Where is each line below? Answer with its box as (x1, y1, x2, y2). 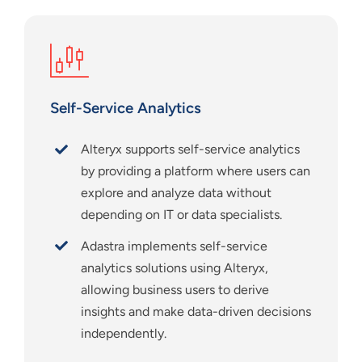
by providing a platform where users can (81, 163, 311, 179)
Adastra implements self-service (81, 238, 268, 254)
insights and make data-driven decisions (81, 303, 312, 319)
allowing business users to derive (81, 281, 270, 297)
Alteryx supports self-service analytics (81, 141, 301, 158)
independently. (81, 325, 167, 341)
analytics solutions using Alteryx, (81, 259, 269, 276)
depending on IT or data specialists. (81, 207, 283, 223)
